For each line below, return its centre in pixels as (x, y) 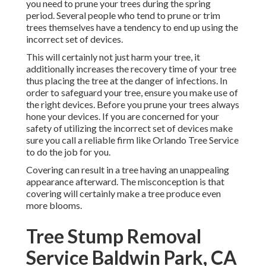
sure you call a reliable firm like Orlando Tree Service (132, 140)
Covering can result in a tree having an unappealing (128, 170)
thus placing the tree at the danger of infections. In (127, 81)
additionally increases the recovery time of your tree (131, 69)
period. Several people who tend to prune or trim (123, 15)
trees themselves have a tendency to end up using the (132, 27)
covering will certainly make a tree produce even (123, 194)
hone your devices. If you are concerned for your (123, 116)
